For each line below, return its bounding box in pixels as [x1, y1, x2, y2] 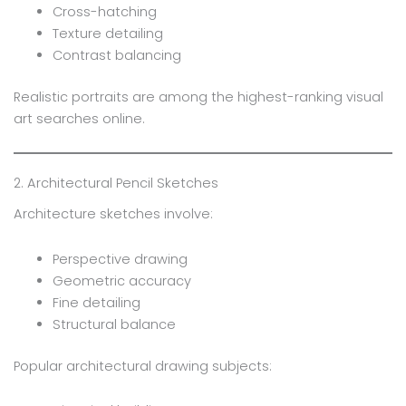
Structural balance [53, 314, 177, 333]
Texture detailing [53, 24, 164, 43]
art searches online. [13, 109, 145, 128]
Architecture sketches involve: [13, 205, 213, 224]
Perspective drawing [53, 249, 188, 268]
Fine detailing [53, 293, 141, 312]
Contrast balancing [53, 45, 182, 64]
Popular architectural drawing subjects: [13, 356, 272, 375]
